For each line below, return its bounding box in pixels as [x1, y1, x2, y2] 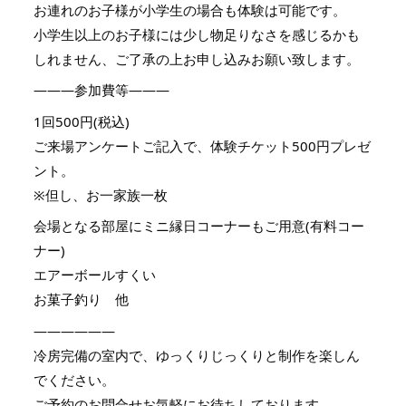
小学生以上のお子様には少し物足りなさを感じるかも [34, 24, 360, 43]
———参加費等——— [34, 81, 169, 99]
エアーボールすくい [34, 266, 156, 284]
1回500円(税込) [34, 111, 130, 130]
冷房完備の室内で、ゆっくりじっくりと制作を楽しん [34, 345, 360, 364]
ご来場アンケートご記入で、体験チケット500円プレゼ [34, 136, 371, 155]
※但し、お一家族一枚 [34, 185, 168, 204]
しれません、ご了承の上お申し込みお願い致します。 [34, 49, 360, 68]
